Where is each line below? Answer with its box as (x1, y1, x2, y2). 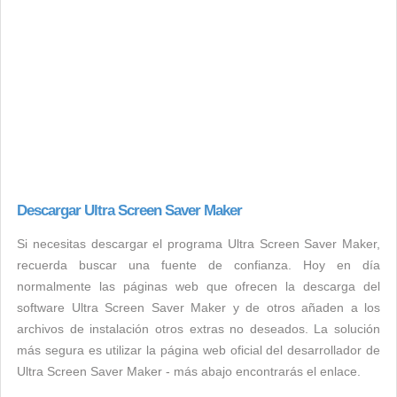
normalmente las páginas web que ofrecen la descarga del (17, 279, 380, 293)
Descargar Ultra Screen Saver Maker (17, 202, 242, 219)
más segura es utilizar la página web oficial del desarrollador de (17, 343, 380, 357)
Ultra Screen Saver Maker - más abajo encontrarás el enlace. (17, 364, 361, 378)
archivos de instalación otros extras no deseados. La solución (17, 322, 380, 336)
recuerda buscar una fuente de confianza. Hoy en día (17, 258, 380, 272)
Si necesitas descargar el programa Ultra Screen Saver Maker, (17, 237, 380, 251)
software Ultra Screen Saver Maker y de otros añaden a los (17, 300, 380, 315)
